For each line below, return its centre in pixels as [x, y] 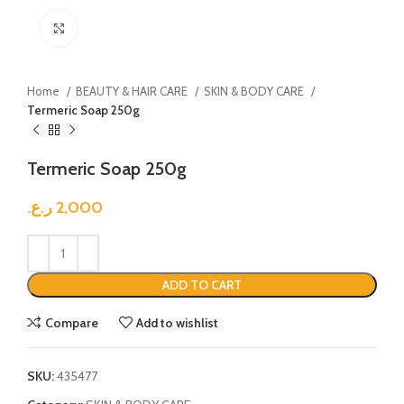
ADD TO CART [202, 285]
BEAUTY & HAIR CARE [133, 91]
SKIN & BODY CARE [255, 91]
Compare [71, 322]
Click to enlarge [116, 28]
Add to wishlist [178, 322]
